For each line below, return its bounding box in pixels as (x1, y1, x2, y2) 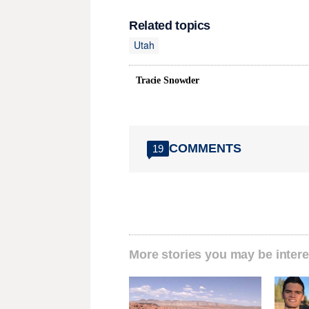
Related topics (129, 18, 211, 32)
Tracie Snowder (136, 74, 200, 86)
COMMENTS (169, 141, 241, 156)
